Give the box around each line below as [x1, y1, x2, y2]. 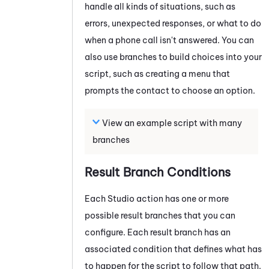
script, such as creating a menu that [85, 68, 230, 79]
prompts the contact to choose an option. [85, 85, 255, 96]
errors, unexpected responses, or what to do [85, 17, 261, 29]
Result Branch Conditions [85, 164, 231, 180]
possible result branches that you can [85, 210, 235, 221]
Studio [107, 193, 134, 204]
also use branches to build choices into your [85, 51, 262, 62]
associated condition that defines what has [85, 243, 262, 255]
